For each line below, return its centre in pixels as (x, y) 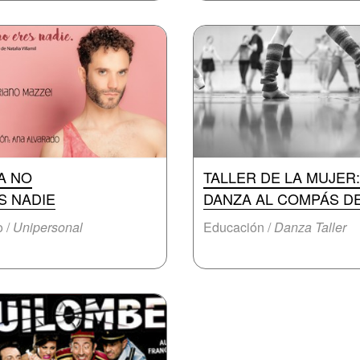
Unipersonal (48, 227)
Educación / (239, 227)
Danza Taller (310, 227)
